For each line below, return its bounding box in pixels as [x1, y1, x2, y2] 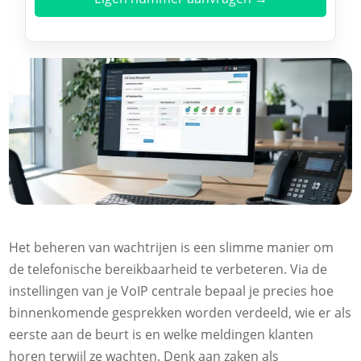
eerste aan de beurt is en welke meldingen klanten [9, 325, 314, 343]
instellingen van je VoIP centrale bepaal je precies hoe [9, 281, 334, 300]
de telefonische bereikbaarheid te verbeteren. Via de [9, 259, 328, 278]
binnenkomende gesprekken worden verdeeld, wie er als [9, 303, 352, 322]
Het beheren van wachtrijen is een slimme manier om [9, 238, 334, 256]
